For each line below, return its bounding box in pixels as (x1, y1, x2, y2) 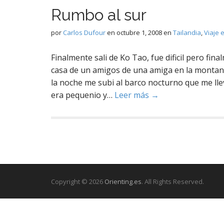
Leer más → (114, 89, 159, 100)
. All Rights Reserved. (141, 177, 204, 186)
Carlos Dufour (63, 28, 105, 37)
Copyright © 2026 (51, 177, 104, 186)
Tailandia (173, 28, 201, 37)
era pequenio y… (51, 89, 114, 100)
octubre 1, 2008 (116, 28, 162, 37)
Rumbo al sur (51, 5, 146, 24)
